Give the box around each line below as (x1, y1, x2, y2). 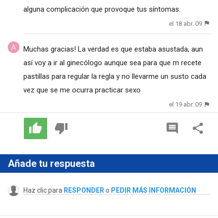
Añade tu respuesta (7, 158, 95, 170)
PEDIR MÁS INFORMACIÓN (110, 186, 196, 195)
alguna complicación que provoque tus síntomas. (23, 5, 181, 14)
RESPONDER (63, 186, 104, 195)
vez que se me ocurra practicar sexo (23, 86, 141, 95)
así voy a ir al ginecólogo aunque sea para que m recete (23, 58, 201, 68)
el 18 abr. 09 (169, 20, 202, 28)
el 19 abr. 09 (169, 101, 202, 109)
